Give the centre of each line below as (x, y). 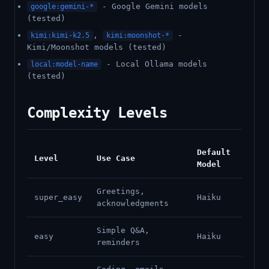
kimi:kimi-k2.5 (60, 35)
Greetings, (121, 191)
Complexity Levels (97, 113)
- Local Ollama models (154, 64)
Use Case (116, 158)
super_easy (58, 197)
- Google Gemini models (153, 6)
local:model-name (64, 64)
